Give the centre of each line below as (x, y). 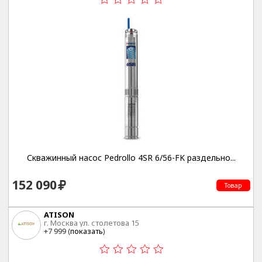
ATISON (59, 215)
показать (87, 231)
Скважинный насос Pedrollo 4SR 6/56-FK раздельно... (131, 157)
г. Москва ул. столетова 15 (92, 223)
